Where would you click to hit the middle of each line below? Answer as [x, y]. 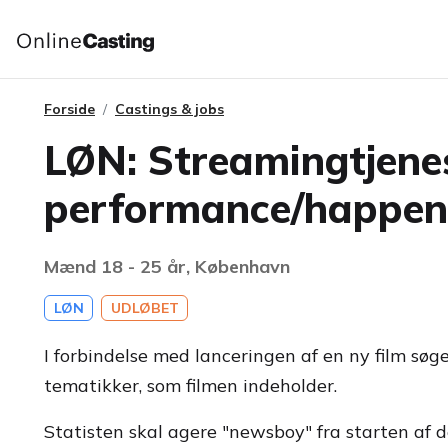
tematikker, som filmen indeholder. [190, 385]
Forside [69, 109]
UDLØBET [144, 308]
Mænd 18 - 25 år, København [167, 266]
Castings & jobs [169, 109]
